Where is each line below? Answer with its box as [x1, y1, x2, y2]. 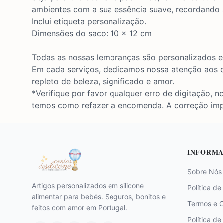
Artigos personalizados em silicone [32, 181, 144, 190]
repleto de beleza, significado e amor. [32, 76, 174, 86]
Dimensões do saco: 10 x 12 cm [32, 28, 152, 38]
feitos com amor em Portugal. [32, 203, 127, 212]
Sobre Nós [187, 167, 222, 176]
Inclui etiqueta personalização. [32, 16, 146, 26]
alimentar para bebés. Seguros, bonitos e [32, 192, 166, 201]
